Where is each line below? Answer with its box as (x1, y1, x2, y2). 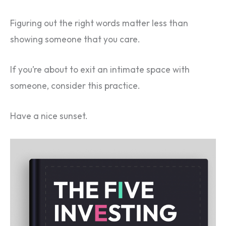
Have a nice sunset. (10, 110, 88, 122)
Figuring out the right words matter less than (10, 18, 188, 29)
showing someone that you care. (10, 34, 140, 45)
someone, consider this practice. (10, 80, 140, 91)
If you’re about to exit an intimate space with (10, 64, 190, 75)
